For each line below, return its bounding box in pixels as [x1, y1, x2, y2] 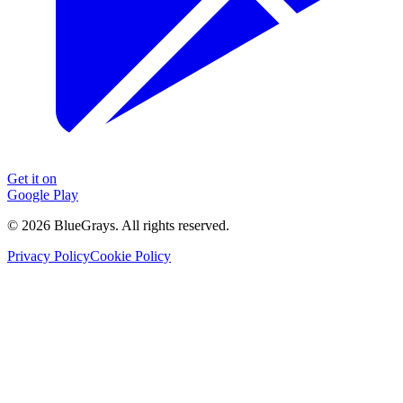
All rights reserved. [121, 217, 229, 233]
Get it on [7, 170, 57, 186]
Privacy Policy [7, 247, 90, 264]
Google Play [7, 186, 78, 202]
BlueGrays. [50, 217, 121, 233]
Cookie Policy [90, 247, 171, 264]
